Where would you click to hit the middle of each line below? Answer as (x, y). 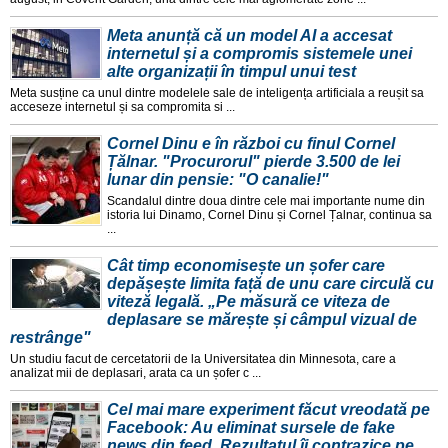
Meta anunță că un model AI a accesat (249, 35)
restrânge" (50, 337)
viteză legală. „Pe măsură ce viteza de (248, 301)
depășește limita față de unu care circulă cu (270, 283)
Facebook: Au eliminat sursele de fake (251, 427)
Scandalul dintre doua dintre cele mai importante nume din (266, 200)
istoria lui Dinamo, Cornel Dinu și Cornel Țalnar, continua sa (269, 214)
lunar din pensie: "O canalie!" (218, 179)
